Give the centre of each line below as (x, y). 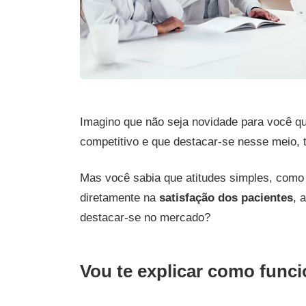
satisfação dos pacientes (226, 197)
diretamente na (120, 197)
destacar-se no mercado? (145, 217)
